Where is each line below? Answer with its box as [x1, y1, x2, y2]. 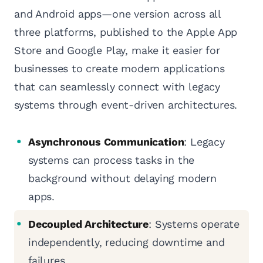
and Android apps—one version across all [14, 8, 221, 21]
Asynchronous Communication [28, 136, 184, 149]
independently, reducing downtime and [28, 236, 225, 249]
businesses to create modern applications [14, 62, 225, 75]
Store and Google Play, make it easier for [14, 44, 220, 57]
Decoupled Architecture [28, 218, 149, 231]
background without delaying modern [28, 172, 217, 185]
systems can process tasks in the [28, 154, 195, 167]
